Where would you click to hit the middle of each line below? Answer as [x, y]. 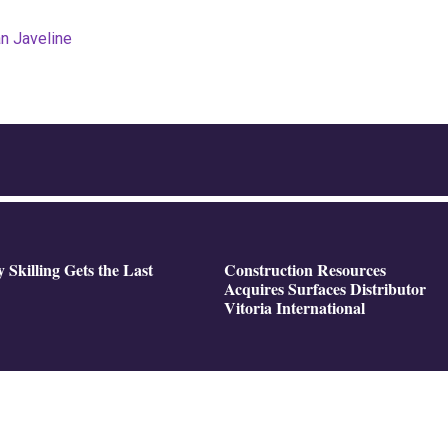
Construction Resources [305, 270]
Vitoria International [294, 308]
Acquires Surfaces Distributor [325, 289]
